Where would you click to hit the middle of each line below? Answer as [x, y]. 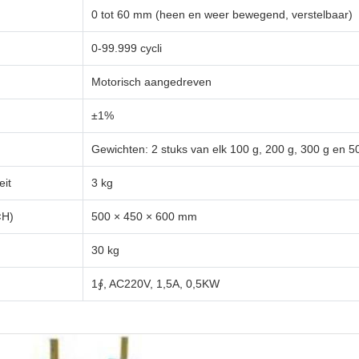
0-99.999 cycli [127, 48]
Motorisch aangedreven [151, 81]
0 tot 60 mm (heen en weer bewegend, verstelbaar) [222, 14]
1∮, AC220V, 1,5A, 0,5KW [155, 283]
